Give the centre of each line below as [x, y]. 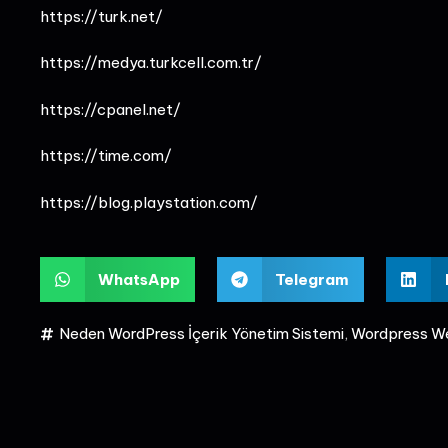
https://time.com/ [105, 155]
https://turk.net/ [101, 16]
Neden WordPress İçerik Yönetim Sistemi [201, 333]
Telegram [312, 279]
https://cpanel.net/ [110, 109]
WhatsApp [139, 279]
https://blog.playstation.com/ [148, 202]
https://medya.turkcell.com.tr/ [150, 62]
